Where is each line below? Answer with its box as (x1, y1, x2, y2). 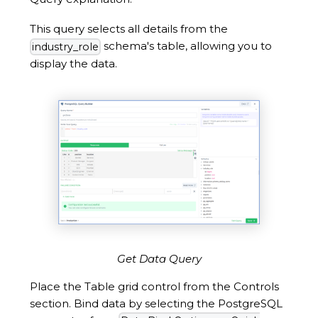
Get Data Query (116, 251, 202, 265)
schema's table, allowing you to (101, 39, 272, 53)
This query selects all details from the (30, 22, 228, 36)
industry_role (32, 40, 99, 53)
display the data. (30, 56, 117, 70)
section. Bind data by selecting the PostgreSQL (30, 296, 283, 310)
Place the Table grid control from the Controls (30, 279, 279, 293)
